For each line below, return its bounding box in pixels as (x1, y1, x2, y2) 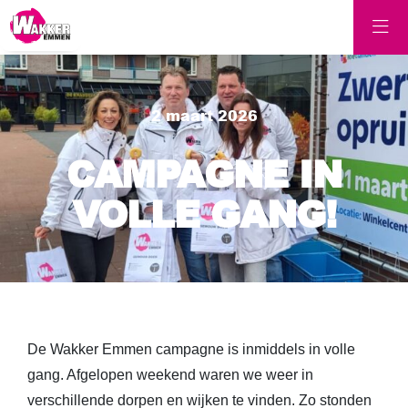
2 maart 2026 (150, 104, 258, 126)
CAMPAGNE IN (66, 147, 342, 199)
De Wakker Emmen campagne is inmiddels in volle (27, 342, 355, 357)
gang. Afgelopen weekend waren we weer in (27, 367, 313, 382)
